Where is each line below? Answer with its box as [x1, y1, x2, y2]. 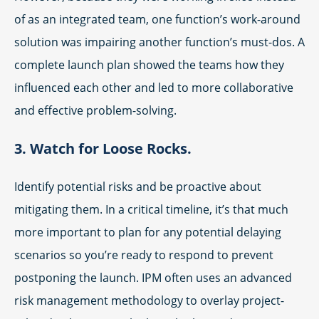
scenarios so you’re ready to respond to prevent [14, 247, 273, 263]
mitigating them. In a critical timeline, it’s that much [14, 202, 288, 217]
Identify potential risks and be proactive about [14, 179, 261, 194]
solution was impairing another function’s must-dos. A [14, 34, 305, 50]
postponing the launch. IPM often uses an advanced [14, 270, 292, 286]
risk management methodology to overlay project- [14, 293, 284, 308]
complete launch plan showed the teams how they [14, 57, 284, 73]
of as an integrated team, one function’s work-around [14, 11, 300, 27]
